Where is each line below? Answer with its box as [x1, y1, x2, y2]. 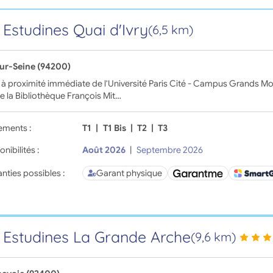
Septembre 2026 [136, 144, 203, 156]
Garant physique [96, 168, 163, 179]
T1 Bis [102, 122, 126, 134]
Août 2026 [82, 144, 126, 156]
